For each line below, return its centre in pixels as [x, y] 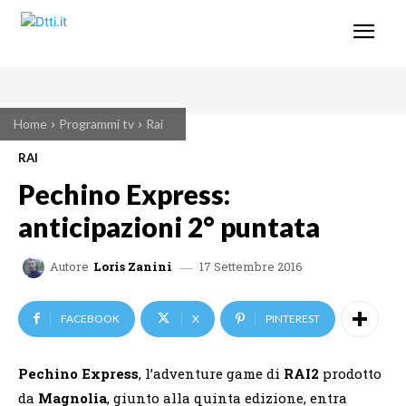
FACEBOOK [90, 318]
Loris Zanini [133, 267]
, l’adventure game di [211, 373]
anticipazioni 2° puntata [169, 226]
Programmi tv [97, 124]
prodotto [350, 373]
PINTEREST [293, 318]
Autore [69, 267]
